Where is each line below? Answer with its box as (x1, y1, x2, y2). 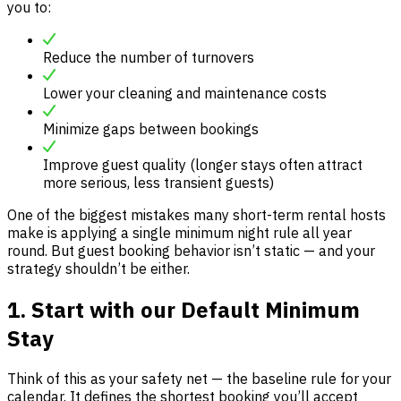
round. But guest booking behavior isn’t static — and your (7, 241, 375, 260)
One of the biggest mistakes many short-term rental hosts (7, 205, 386, 224)
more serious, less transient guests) (43, 173, 274, 192)
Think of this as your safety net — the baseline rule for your (7, 370, 391, 388)
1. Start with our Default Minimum (7, 294, 360, 324)
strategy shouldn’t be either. (7, 259, 190, 277)
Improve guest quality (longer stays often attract (43, 155, 363, 174)
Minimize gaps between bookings (43, 119, 259, 138)
